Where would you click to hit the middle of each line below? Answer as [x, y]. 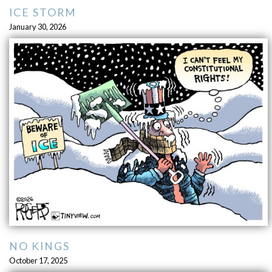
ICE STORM [42, 13]
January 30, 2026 [37, 27]
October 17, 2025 [38, 260]
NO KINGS [39, 246]
